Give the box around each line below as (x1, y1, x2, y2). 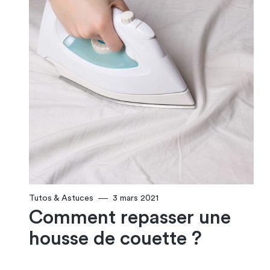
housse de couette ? (29, 229, 202, 249)
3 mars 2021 (113, 194, 159, 203)
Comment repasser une (29, 208, 231, 228)
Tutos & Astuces (29, 194, 93, 203)
